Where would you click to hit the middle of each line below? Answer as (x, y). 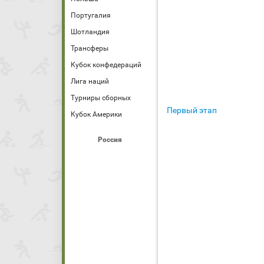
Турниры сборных (101, 98)
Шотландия (90, 32)
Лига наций (90, 81)
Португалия (91, 15)
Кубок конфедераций (106, 65)
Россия (110, 140)
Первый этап (192, 110)
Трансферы (90, 48)
